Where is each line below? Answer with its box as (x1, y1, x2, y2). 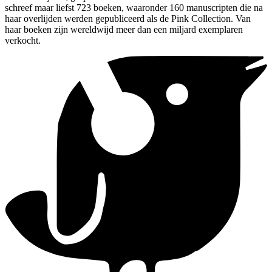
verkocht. (5, 35, 41, 46)
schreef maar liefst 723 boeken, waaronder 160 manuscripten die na (5, 2, 263, 13)
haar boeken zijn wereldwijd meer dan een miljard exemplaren (5, 24, 243, 35)
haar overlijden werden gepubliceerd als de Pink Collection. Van (5, 13, 251, 24)
